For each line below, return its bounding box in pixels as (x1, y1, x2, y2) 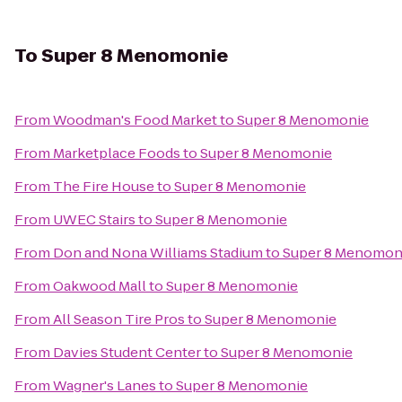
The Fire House (53, 177, 154, 196)
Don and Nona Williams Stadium (53, 243, 263, 262)
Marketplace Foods (53, 144, 180, 162)
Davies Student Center (53, 343, 201, 362)
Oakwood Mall (53, 276, 146, 295)
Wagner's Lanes (53, 376, 156, 395)
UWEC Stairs (53, 210, 135, 229)
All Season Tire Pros (53, 310, 185, 328)
